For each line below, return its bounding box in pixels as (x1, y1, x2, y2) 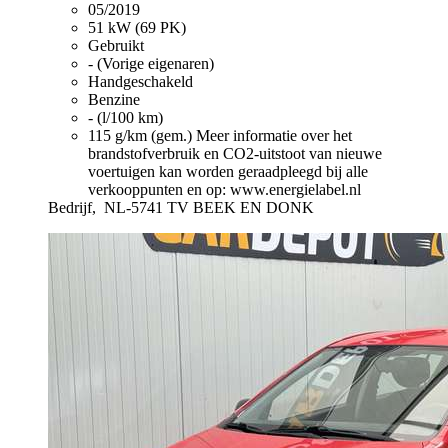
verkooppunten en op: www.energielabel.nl (88, 180, 361, 198)
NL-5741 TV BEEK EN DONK (104, 198, 314, 216)
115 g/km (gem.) (88, 126, 196, 144)
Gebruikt (88, 36, 144, 54)
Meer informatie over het (196, 126, 352, 144)
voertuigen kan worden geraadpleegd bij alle (88, 162, 368, 180)
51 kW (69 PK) (88, 18, 186, 36)
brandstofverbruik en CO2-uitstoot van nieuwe (88, 144, 382, 162)
